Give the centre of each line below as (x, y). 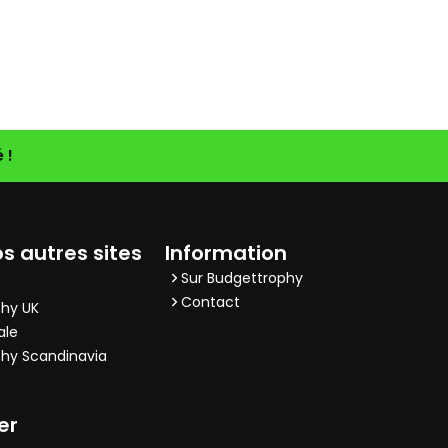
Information (225, 253)
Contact (210, 302)
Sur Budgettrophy (241, 278)
